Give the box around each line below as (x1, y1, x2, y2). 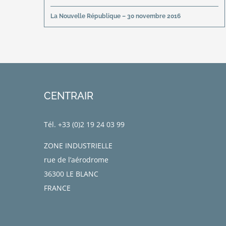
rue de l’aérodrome (44, 155, 108, 165)
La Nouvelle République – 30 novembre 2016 (50, 12, 181, 20)
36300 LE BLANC (44, 169, 98, 179)
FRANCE (44, 183, 71, 193)
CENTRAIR (44, 90, 93, 102)
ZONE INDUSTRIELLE (44, 141, 112, 151)
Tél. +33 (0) (44, 120, 80, 130)
